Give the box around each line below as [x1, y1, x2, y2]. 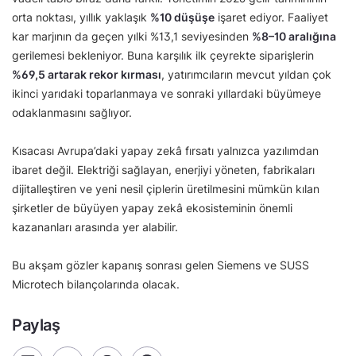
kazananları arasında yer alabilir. [12, 220, 178, 234]
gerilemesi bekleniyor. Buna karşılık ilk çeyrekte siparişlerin [12, 48, 314, 63]
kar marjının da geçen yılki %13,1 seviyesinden [12, 29, 252, 44]
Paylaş [12, 315, 60, 335]
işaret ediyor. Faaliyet [215, 10, 328, 25]
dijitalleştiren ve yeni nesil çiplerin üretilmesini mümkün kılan [12, 182, 319, 196]
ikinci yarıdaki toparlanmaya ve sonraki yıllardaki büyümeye [12, 87, 321, 101]
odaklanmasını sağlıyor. [12, 106, 132, 120]
